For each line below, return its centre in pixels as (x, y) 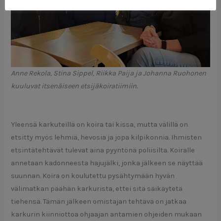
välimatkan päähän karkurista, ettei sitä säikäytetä (97, 189)
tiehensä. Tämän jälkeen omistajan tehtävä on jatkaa (99, 202)
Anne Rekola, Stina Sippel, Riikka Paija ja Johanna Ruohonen (109, 73)
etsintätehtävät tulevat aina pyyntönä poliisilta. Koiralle (103, 150)
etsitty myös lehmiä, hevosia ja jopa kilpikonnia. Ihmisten (107, 138)
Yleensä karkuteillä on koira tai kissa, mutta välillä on (100, 125)
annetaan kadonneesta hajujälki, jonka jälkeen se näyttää (107, 163)
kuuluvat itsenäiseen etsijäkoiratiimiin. (75, 86)
